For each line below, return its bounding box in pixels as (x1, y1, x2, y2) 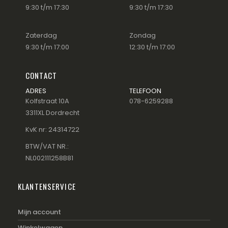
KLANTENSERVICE (18, 181, 76, 192)
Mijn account (18, 207, 61, 217)
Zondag (129, 31, 156, 41)
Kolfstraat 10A (25, 96, 69, 106)
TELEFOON (129, 86, 162, 96)
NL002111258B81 (25, 153, 73, 163)
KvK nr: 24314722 (25, 125, 79, 135)
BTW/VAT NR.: (25, 141, 69, 152)
